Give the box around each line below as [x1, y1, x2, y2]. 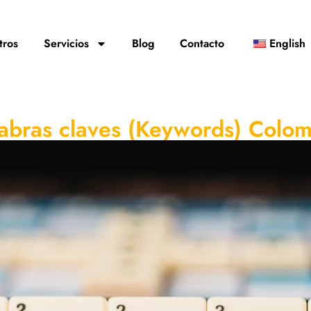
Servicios [43, 35, 89, 51]
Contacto [180, 35, 225, 51]
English [269, 35, 305, 51]
